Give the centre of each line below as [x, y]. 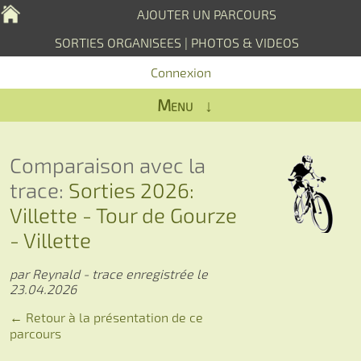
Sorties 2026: [131, 190]
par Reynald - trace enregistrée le [109, 274]
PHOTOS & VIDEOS [245, 42]
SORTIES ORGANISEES [118, 42]
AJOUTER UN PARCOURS [207, 14]
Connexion [180, 72]
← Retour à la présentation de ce [106, 317]
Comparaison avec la [108, 165]
